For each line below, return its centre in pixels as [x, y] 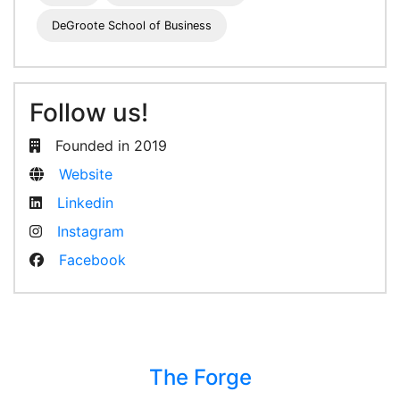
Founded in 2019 [109, 146]
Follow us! [89, 113]
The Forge [200, 378]
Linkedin [85, 203]
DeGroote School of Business [132, 26]
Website [86, 175]
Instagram [91, 232]
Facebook [92, 260]
